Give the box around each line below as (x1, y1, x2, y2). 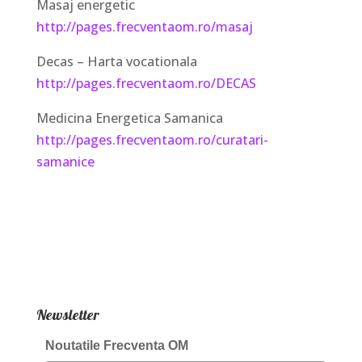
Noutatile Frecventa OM (44, 338, 188, 352)
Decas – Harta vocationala (36, 52, 197, 70)
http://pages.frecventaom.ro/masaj (36, 17, 253, 36)
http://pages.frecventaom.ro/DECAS (36, 74, 256, 92)
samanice (36, 152, 95, 170)
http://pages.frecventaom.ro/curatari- (36, 130, 268, 149)
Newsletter (36, 305, 99, 324)
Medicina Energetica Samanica (36, 108, 223, 127)
